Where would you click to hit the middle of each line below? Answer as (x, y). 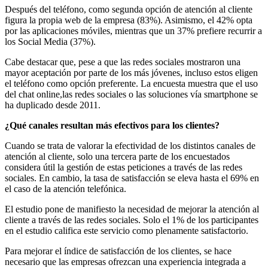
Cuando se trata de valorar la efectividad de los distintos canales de (130, 145)
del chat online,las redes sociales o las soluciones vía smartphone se (131, 94)
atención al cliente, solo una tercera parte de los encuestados (117, 156)
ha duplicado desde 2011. (53, 105)
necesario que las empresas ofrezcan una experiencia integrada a (125, 261)
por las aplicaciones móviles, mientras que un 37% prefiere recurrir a (133, 31)
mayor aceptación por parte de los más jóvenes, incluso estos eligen (131, 72)
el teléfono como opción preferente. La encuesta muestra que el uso (131, 83)
